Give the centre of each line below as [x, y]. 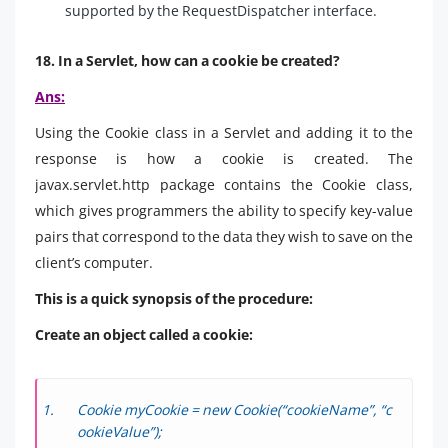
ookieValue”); [119, 431]
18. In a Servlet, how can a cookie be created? [187, 60]
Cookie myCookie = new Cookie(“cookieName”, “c [234, 409]
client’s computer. [94, 262]
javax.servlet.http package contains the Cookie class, [224, 184]
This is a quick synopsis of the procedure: [174, 298]
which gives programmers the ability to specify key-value [224, 210]
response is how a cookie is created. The [224, 158]
